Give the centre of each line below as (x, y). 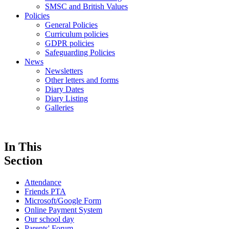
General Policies (71, 25)
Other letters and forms (82, 80)
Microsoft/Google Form (63, 201)
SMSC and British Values (86, 7)
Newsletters (64, 71)
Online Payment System (63, 210)
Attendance (43, 182)
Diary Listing (66, 99)
